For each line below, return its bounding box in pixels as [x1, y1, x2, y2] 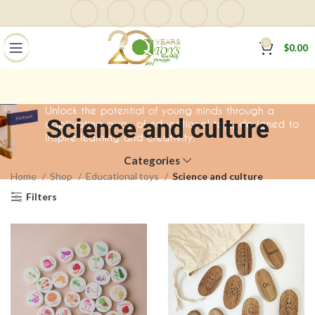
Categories [124, 154, 181, 167]
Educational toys [86, 170, 161, 183]
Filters [26, 191, 58, 203]
